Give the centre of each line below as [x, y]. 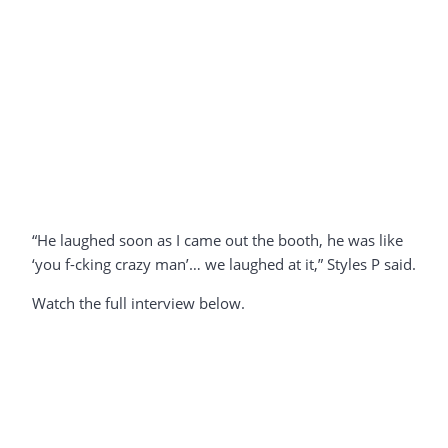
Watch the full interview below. [138, 303]
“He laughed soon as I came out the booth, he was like [217, 240]
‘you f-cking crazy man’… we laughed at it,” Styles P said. [224, 264]
